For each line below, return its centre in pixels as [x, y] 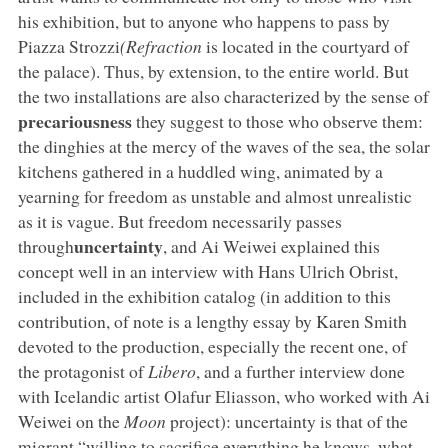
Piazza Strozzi [68, 45]
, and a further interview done [300, 370]
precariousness [74, 120]
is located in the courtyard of [305, 45]
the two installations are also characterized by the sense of [223, 95]
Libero [171, 370]
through [45, 245]
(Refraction [160, 45]
